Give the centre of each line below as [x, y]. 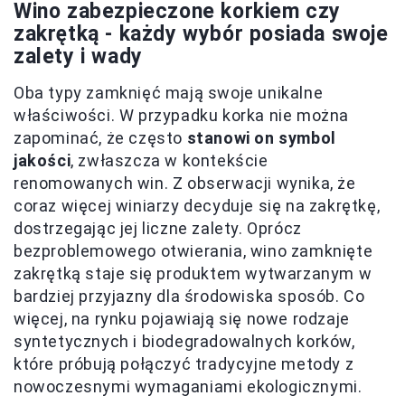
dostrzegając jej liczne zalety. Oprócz [158, 228]
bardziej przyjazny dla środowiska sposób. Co [189, 296]
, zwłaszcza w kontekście [170, 160]
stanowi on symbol [261, 137]
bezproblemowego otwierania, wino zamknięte [193, 250]
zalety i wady [78, 56]
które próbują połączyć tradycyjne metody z [184, 363]
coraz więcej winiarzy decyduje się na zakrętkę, [197, 205]
